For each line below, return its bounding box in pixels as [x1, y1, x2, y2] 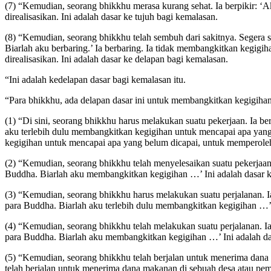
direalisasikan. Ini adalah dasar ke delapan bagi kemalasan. [5, 54, 228, 65]
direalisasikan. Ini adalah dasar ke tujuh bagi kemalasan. [5, 11, 218, 22]
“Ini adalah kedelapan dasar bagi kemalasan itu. [5, 74, 186, 85]
